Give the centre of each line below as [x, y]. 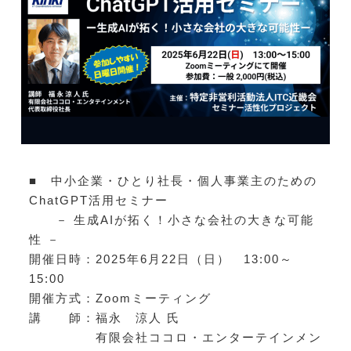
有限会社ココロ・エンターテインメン [175, 337]
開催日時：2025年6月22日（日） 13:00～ [161, 259]
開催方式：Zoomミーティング [120, 298]
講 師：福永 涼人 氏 [104, 317]
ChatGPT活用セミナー [98, 200]
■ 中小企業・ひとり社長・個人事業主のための [173, 180]
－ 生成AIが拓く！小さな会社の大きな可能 [171, 219]
